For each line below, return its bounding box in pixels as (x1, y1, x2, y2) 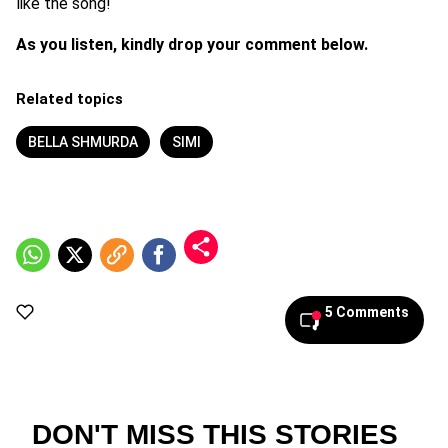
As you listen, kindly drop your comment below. (16, 35, 368, 54)
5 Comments (324, 304, 409, 320)
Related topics (16, 90, 123, 108)
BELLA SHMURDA (28, 134, 138, 150)
